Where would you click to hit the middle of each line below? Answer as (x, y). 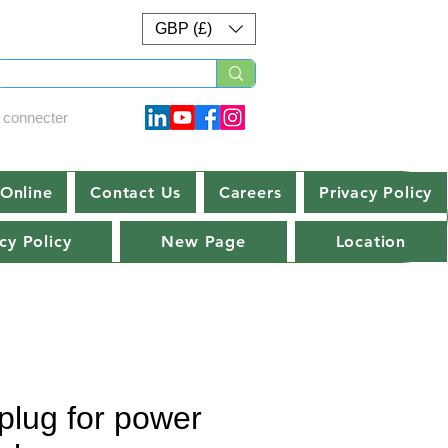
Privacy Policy (376, 193)
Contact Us (136, 193)
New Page (203, 242)
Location (371, 242)
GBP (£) (183, 28)
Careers (250, 193)
